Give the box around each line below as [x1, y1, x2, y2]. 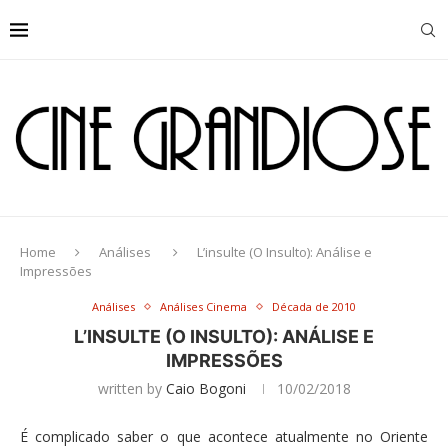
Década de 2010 [272, 299, 356, 314]
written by [97, 379, 166, 398]
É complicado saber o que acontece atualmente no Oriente [20, 427, 428, 446]
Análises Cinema [160, 299, 247, 314]
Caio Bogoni [165, 379, 246, 398]
